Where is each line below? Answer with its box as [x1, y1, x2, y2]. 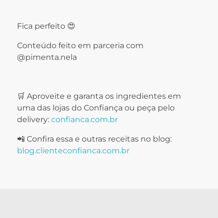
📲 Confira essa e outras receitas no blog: [17, 134, 172, 144]
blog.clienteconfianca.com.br [17, 146, 129, 156]
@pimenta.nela [17, 53, 77, 62]
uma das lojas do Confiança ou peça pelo [17, 103, 175, 113]
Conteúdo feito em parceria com [17, 41, 144, 51]
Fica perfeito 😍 [17, 21, 75, 31]
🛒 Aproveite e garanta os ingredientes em [17, 91, 181, 101]
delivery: [17, 115, 51, 125]
